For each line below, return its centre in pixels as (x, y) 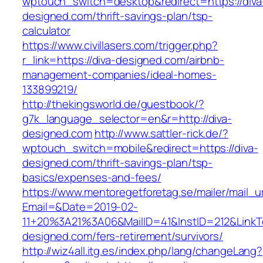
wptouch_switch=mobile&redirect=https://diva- (140, 148)
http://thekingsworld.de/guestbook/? (113, 104)
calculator (47, 31)
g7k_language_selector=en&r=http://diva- (127, 119)
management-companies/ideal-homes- (119, 75)
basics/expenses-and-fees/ (92, 178)
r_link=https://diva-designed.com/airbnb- (123, 60)
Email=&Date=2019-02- (80, 207)
